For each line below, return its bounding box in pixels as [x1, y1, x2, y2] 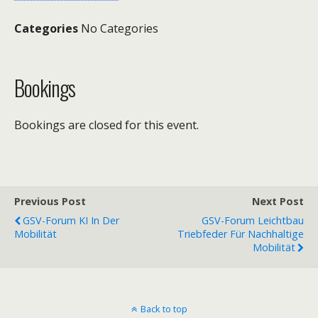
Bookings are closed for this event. [14, 117, 199, 133]
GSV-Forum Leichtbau [202, 214, 304, 227]
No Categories [78, 21, 158, 36]
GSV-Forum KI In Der [23, 214, 119, 227]
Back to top [140, 302, 187, 315]
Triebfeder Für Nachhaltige [177, 227, 304, 241]
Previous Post [14, 194, 86, 208]
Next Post [252, 194, 304, 208]
